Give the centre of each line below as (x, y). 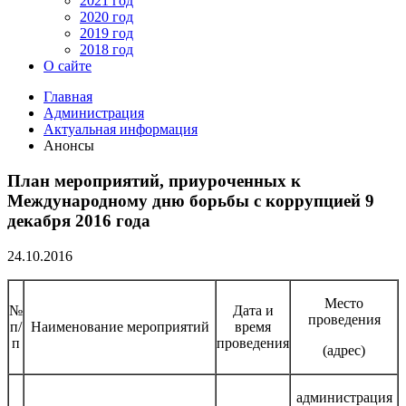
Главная (68, 97)
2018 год (106, 50)
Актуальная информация (121, 130)
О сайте (68, 66)
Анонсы (69, 146)
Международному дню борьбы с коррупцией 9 (191, 200)
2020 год (106, 17)
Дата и (253, 310)
